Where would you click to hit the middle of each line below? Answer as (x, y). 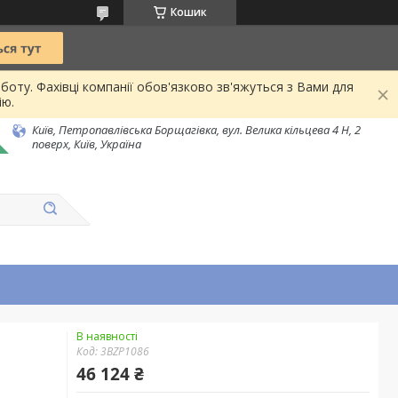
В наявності (107, 336)
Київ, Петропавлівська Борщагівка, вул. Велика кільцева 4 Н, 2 (196, 130)
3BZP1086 (125, 351)
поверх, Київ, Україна (87, 144)
